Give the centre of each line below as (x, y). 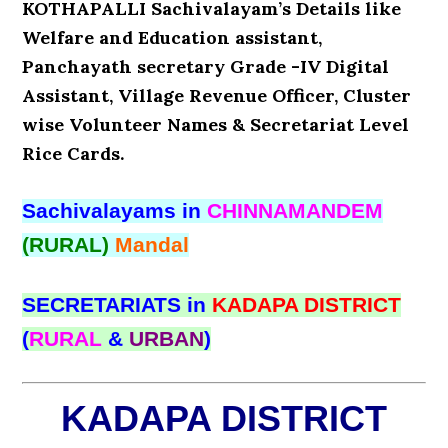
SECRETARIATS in (117, 305)
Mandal (152, 245)
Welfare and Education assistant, (172, 37)
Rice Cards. (73, 153)
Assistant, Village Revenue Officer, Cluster (217, 95)
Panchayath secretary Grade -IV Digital (206, 66)
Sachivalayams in (112, 211)
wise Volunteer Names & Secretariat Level (216, 124)
